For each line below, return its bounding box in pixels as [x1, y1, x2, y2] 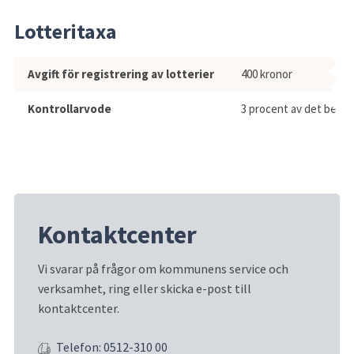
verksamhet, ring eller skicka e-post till [38, 281, 251, 297]
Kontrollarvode [28, 100, 111, 116]
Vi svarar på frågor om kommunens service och [38, 261, 288, 277]
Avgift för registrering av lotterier [28, 66, 214, 81]
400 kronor [241, 66, 292, 81]
